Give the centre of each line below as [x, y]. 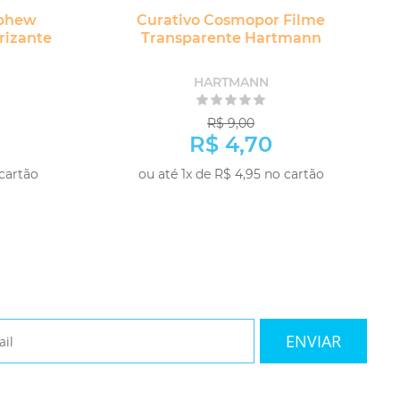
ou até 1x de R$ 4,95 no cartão [231, 175]
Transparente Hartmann [231, 38]
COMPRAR [297, 198]
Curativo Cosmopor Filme [231, 21]
